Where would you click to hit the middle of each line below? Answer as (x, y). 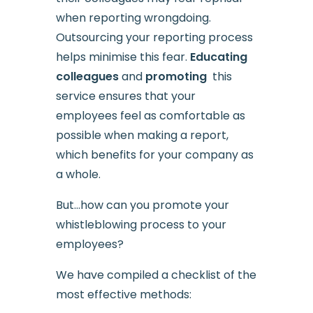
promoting (177, 76)
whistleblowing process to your (141, 224)
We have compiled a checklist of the (156, 275)
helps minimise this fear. (123, 57)
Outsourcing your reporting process (154, 37)
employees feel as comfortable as (150, 115)
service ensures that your (125, 96)
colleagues (87, 76)
